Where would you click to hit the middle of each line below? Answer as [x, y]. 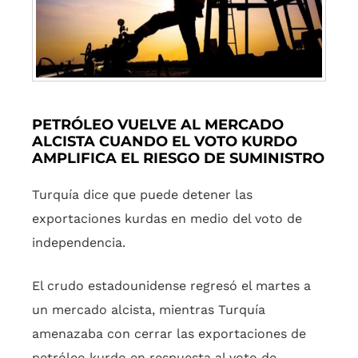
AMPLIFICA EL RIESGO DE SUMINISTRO [178, 159]
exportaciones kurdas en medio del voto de [167, 219]
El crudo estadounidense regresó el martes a [171, 286]
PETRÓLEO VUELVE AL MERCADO [158, 125]
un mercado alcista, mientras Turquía [149, 310]
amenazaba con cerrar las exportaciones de [169, 334]
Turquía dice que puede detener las [142, 195]
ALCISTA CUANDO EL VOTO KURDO [165, 142]
